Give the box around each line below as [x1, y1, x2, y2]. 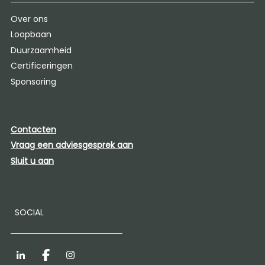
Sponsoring [10, 75, 56, 88]
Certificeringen [10, 60, 73, 72]
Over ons [10, 12, 48, 25]
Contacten [10, 123, 56, 135]
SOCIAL [14, 206, 44, 219]
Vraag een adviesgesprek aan [10, 139, 133, 151]
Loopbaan [10, 28, 51, 41]
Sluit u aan [10, 154, 54, 167]
